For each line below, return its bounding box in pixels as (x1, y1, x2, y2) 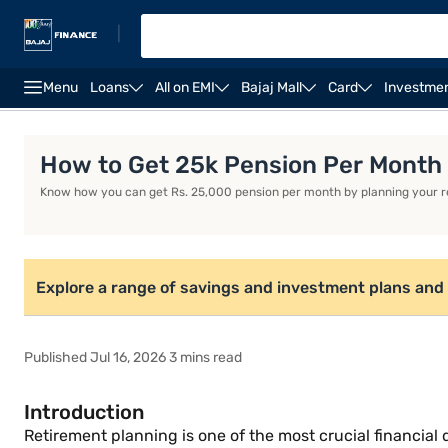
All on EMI (155, 79, 215, 96)
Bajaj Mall (241, 79, 302, 96)
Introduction (24, 400, 144, 424)
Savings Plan (325, 111, 422, 130)
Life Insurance (24, 111, 131, 130)
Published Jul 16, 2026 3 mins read (24, 349, 242, 366)
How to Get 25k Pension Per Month (40, 151, 442, 179)
